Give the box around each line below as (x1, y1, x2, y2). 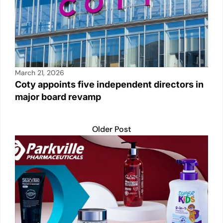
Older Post (92, 123, 131, 134)
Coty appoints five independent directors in (15, 79, 204, 90)
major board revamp (15, 91, 101, 102)
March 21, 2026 (15, 68, 64, 77)
